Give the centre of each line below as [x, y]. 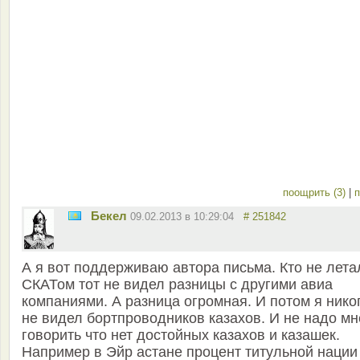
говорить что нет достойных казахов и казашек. [181, 335]
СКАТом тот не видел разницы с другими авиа [177, 285]
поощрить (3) [316, 193]
